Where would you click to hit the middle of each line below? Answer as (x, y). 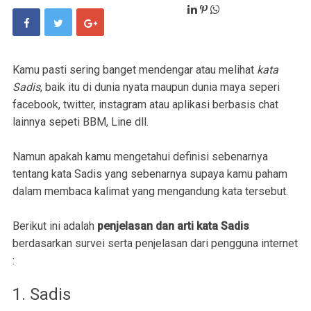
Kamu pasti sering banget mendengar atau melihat (135, 70)
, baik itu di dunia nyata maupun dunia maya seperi (160, 87)
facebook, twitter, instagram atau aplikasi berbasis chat (145, 105)
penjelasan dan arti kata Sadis (173, 226)
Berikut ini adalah (55, 226)
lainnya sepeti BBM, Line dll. (81, 122)
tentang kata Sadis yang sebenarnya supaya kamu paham (150, 174)
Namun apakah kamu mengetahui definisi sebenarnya (140, 157)
